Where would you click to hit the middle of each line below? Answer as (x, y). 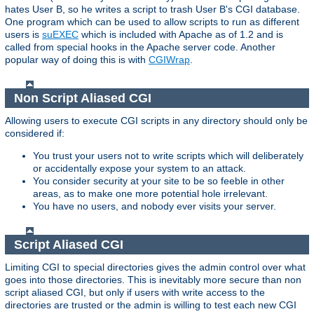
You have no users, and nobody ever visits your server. (155, 206)
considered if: (35, 134)
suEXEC (60, 34)
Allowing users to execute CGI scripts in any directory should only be (156, 121)
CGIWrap (169, 59)
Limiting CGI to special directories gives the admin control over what (155, 267)
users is (23, 34)
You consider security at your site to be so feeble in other (159, 181)
